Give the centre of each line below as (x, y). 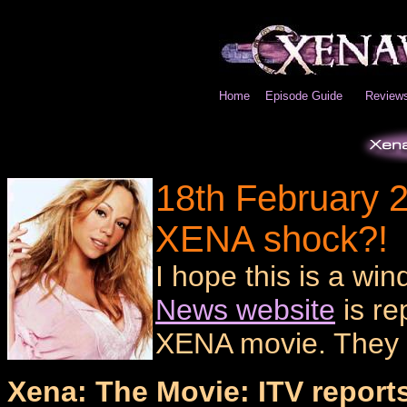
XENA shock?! (272, 239)
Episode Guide (303, 96)
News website (245, 310)
